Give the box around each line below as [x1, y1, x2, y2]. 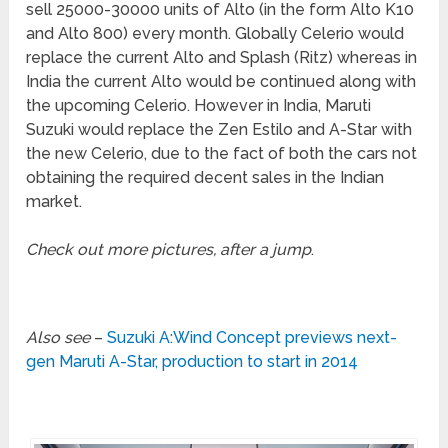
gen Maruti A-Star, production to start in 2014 [26, 352, 359, 372]
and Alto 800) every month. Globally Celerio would [26, 24, 405, 44]
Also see [26, 328, 91, 348]
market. [26, 192, 83, 212]
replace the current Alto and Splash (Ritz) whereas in [26, 48, 418, 68]
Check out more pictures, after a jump [26, 240, 312, 260]
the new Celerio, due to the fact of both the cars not [26, 144, 418, 164]
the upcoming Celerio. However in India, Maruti [26, 96, 372, 116]
